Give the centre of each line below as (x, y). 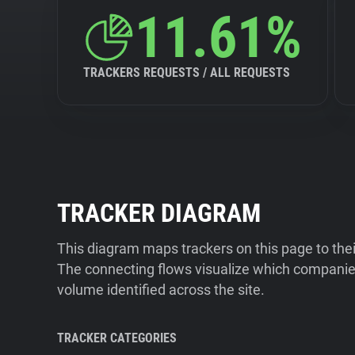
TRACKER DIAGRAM (159, 213)
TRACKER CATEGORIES (117, 338)
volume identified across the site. (161, 290)
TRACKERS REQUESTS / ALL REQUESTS (187, 73)
